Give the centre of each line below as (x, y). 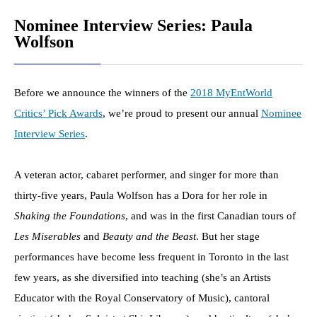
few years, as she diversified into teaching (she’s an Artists (143, 277)
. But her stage (228, 236)
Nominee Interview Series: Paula (133, 25)
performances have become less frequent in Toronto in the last (151, 257)
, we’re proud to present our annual (182, 113)
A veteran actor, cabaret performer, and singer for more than (146, 174)
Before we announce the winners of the (102, 92)
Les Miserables (47, 236)
